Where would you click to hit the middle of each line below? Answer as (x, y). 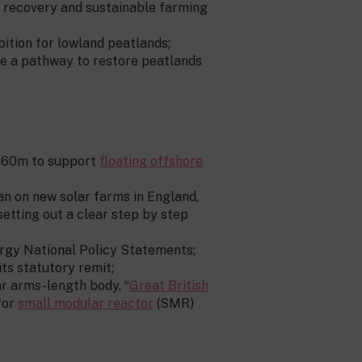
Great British (169, 286)
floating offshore (151, 161)
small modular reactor (86, 303)
